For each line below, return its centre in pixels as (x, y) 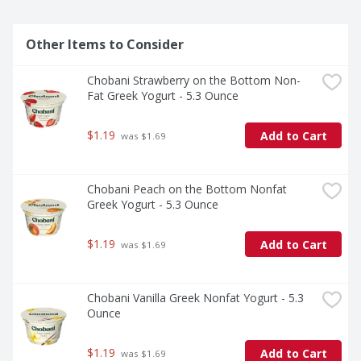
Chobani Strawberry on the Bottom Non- (194, 81)
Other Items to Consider (105, 45)
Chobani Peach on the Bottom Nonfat (187, 189)
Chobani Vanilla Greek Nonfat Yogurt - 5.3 (195, 298)
